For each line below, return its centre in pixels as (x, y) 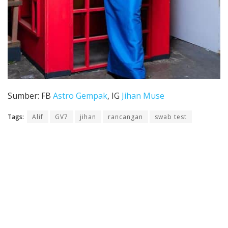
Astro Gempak (80, 96)
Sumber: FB (30, 96)
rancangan (125, 117)
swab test (171, 117)
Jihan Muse (142, 96)
